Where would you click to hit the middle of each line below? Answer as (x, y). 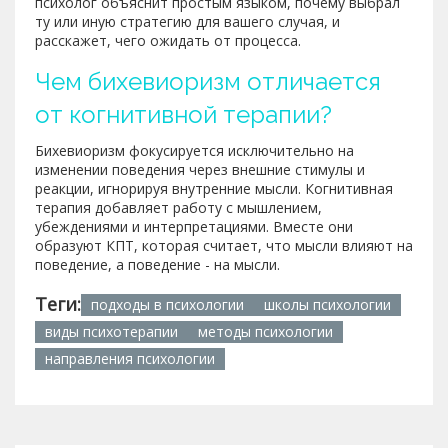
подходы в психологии (167, 304)
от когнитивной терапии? (183, 114)
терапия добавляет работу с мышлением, (178, 207)
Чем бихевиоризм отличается (208, 81)
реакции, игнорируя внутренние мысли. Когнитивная (214, 188)
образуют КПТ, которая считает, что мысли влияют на (224, 245)
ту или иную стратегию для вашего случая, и (187, 21)
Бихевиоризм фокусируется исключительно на (194, 150)
